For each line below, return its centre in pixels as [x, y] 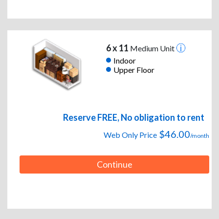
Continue [114, 164]
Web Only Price [130, 135]
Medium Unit [152, 48]
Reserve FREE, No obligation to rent [134, 118]
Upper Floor [134, 69]
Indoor [124, 60]
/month [200, 136]
